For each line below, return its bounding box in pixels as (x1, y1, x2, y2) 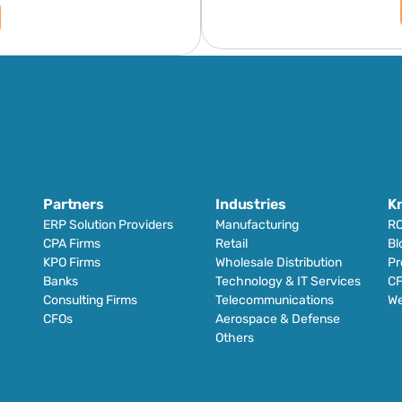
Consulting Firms (43, 293, 137, 308)
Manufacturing (215, 217, 299, 232)
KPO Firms (43, 255, 100, 270)
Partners (43, 196, 104, 213)
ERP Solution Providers (43, 217, 173, 232)
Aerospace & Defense (215, 311, 340, 327)
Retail (215, 236, 250, 251)
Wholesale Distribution (215, 255, 342, 270)
